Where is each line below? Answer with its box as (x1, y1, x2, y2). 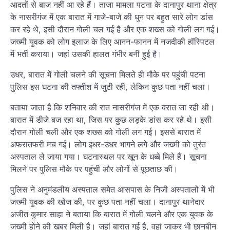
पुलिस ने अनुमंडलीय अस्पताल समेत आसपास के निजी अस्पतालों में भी (10, 184, 215, 195)
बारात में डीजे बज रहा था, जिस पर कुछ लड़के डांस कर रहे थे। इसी (10, 114, 212, 125)
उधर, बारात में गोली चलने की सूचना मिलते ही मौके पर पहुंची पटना (10, 69, 205, 80)
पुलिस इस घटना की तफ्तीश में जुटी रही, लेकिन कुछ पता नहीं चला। (10, 82, 210, 92)
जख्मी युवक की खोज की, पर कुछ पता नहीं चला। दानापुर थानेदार (10, 197, 204, 207)
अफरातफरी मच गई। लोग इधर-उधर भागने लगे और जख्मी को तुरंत (10, 139, 206, 150)
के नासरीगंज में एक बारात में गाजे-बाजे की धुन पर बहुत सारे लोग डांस (10, 12, 213, 23)
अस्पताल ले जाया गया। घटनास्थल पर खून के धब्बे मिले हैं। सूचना (10, 151, 207, 162)
